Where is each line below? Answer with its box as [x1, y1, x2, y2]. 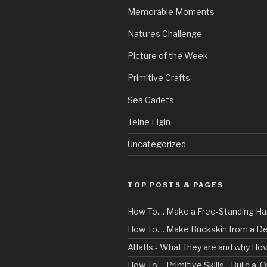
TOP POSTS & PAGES [128, 180, 223, 189]
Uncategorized [128, 138, 186, 149]
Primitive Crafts [128, 72, 190, 83]
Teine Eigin [128, 116, 170, 127]
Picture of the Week [128, 50, 208, 61]
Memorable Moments [128, 6, 215, 17]
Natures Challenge [128, 28, 202, 39]
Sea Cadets [128, 94, 174, 105]
